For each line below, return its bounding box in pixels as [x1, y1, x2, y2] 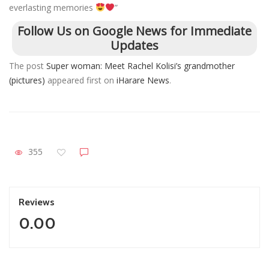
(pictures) [9, 74, 45, 86]
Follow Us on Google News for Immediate [17, 22, 252, 39]
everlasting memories [9, 1, 95, 13]
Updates [110, 37, 159, 53]
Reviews [19, 196, 55, 208]
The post [9, 59, 46, 71]
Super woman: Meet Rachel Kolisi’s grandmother [46, 59, 235, 71]
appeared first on [45, 74, 116, 86]
